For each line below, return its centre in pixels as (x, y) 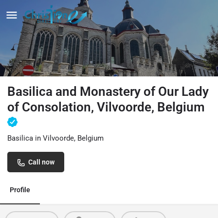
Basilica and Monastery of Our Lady (108, 91)
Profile (20, 190)
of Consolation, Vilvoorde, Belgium (106, 107)
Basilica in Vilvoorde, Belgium (55, 138)
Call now (41, 162)
